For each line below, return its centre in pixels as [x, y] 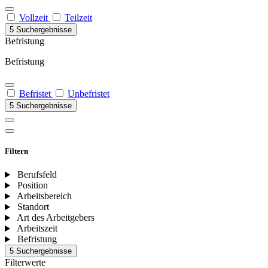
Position [32, 185]
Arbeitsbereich [44, 196]
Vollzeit [35, 18]
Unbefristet [89, 94]
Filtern [16, 151]
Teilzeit [78, 18]
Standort [33, 207]
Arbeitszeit [37, 229]
